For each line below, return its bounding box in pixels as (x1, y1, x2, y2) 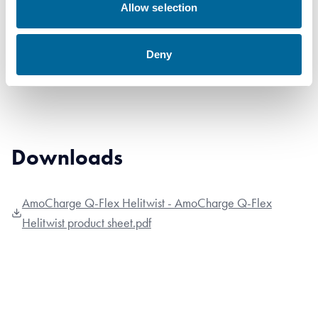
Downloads (11, 144, 123, 171)
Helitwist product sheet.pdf (21, 215, 151, 231)
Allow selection (120, 1, 198, 13)
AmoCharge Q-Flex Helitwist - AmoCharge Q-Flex (21, 195, 272, 212)
